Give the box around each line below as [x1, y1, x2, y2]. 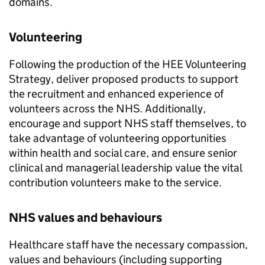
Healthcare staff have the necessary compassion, [9, 238, 248, 251]
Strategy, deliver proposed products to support [9, 72, 238, 86]
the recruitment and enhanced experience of [9, 87, 224, 101]
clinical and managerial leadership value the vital [9, 161, 242, 174]
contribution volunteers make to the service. [9, 176, 222, 189]
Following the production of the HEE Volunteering [9, 57, 246, 71]
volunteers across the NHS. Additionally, [9, 102, 206, 115]
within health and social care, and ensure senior [9, 146, 237, 160]
